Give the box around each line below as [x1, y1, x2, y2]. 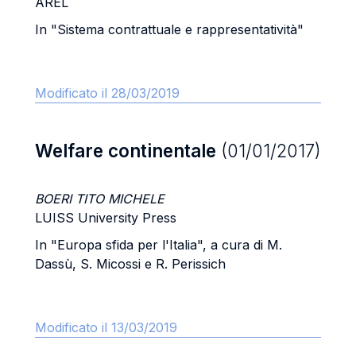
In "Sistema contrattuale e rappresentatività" [35, 21, 304, 37]
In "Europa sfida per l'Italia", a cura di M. [35, 237, 282, 253]
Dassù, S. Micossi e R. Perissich [35, 256, 226, 272]
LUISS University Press [35, 210, 176, 226]
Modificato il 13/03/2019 [35, 319, 177, 335]
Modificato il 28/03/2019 [35, 85, 180, 101]
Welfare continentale [35, 140, 221, 161]
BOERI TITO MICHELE [35, 191, 164, 207]
